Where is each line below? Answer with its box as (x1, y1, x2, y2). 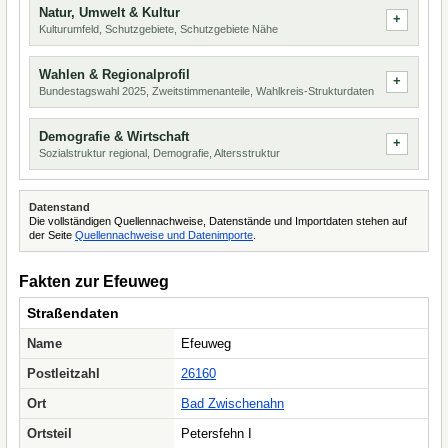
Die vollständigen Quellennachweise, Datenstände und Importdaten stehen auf (29, 215, 407, 227)
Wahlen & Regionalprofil (39, 67, 190, 82)
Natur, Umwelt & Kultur (39, 5, 180, 20)
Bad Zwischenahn (181, 396, 284, 411)
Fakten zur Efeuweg (19, 273, 169, 290)
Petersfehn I (181, 426, 252, 441)
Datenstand (29, 201, 90, 213)
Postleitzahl (27, 366, 100, 381)
